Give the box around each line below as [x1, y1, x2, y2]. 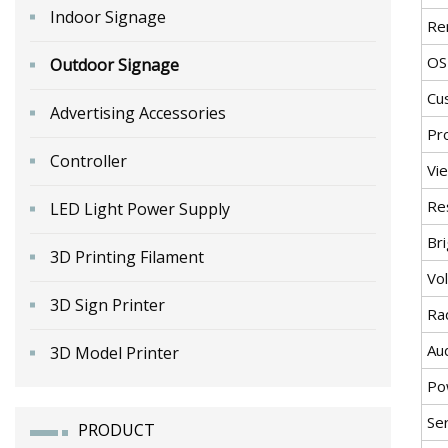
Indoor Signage [50, 5, 166, 28]
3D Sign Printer [50, 293, 165, 316]
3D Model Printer [50, 341, 179, 364]
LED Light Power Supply [50, 197, 230, 220]
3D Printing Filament [50, 245, 204, 268]
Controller [50, 149, 127, 172]
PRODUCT [78, 418, 155, 441]
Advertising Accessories [50, 101, 226, 124]
